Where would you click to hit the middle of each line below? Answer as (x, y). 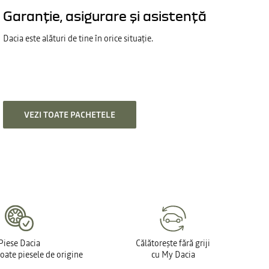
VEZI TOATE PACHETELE (70, 114)
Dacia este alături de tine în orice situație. (78, 38)
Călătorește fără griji (173, 243)
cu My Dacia (173, 255)
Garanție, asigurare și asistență (105, 16)
